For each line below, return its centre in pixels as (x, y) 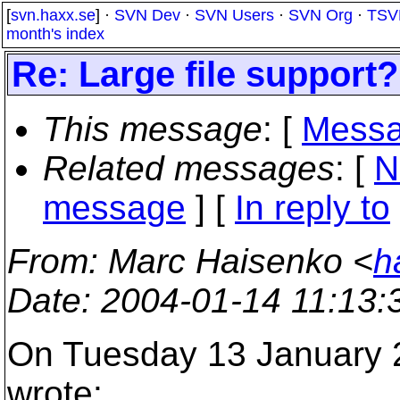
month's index (55, 34)
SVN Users (234, 15)
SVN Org (321, 15)
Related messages (189, 168)
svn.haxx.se (53, 15)
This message (153, 129)
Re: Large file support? (205, 74)
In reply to (312, 208)
